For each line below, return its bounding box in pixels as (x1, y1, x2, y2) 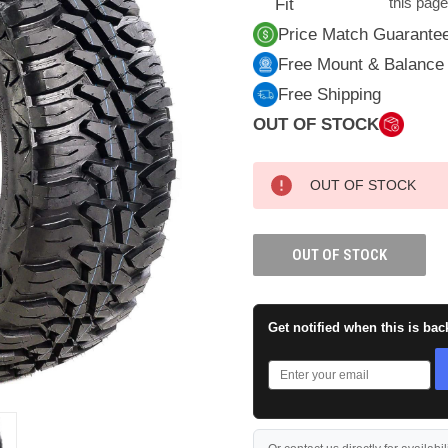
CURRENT (253, 167, 311, 184)
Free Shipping (278, 85, 382, 105)
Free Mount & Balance (278, 55, 445, 75)
